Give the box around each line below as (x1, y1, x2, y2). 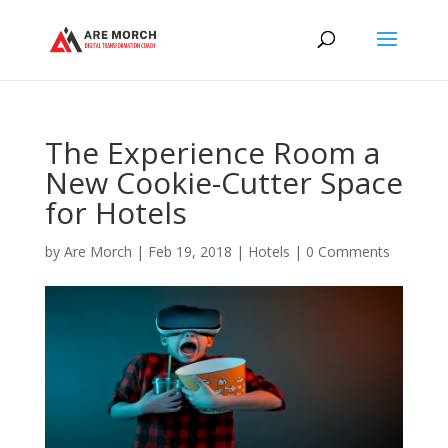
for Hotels (44, 192, 187, 233)
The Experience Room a (44, 132, 380, 173)
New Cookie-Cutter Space (44, 162, 403, 203)
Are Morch (63, 242, 132, 261)
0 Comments (305, 242, 390, 261)
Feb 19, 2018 (147, 242, 232, 261)
